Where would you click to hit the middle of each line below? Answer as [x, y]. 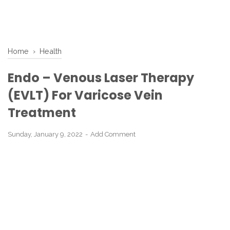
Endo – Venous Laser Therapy [101, 78]
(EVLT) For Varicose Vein [85, 95]
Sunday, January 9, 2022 [46, 134]
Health [51, 51]
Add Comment [113, 134]
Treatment [42, 113]
